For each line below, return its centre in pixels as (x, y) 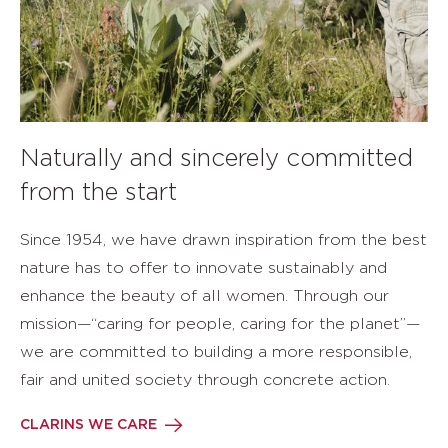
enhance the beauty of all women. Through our (204, 296)
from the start (98, 193)
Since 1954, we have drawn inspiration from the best (223, 240)
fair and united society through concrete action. (205, 380)
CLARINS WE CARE (88, 424)
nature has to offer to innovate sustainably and (203, 268)
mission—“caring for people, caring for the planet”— (220, 324)
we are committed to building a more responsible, (216, 352)
